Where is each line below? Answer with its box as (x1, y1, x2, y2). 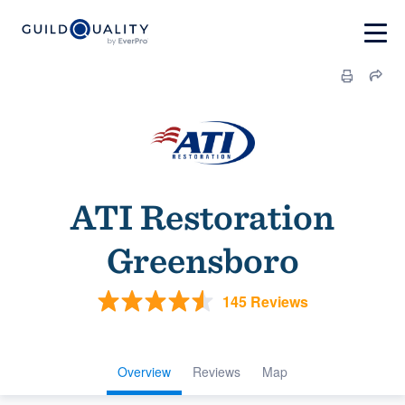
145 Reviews (221, 290, 308, 312)
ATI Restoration (71, 195, 334, 239)
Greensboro (106, 239, 299, 282)
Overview (118, 363, 171, 381)
